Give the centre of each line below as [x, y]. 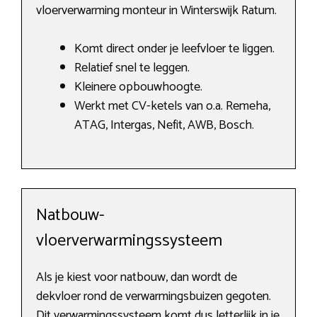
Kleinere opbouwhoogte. [138, 87]
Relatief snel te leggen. [132, 68]
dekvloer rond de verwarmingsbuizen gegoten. [154, 297]
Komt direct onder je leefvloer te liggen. [174, 49]
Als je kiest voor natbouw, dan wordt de [137, 278]
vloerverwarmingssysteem [129, 241]
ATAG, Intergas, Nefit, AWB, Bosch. [164, 126]
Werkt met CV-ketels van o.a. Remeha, [172, 106]
